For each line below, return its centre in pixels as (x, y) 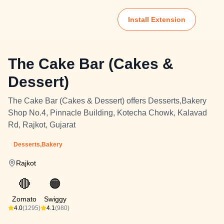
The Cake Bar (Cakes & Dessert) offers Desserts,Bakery (107, 101)
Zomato (24, 199)
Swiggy (55, 199)
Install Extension (157, 19)
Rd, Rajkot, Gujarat (42, 125)
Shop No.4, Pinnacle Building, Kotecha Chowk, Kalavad (107, 113)
